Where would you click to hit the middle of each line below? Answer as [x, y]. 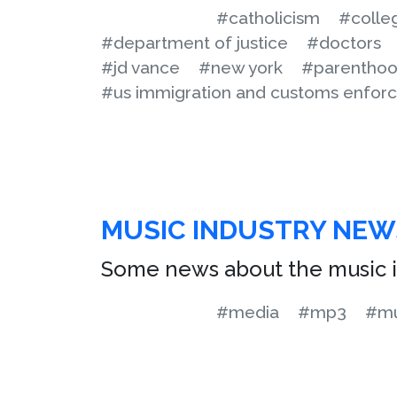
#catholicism [268, 18]
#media [248, 312]
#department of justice [195, 43]
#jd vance [140, 67]
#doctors [344, 43]
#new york [241, 67]
